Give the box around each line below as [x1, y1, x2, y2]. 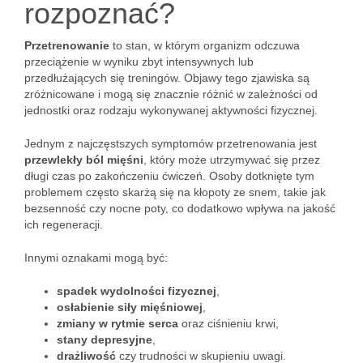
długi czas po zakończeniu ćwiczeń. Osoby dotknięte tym [24, 169, 314, 182]
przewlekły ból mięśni [24, 153, 143, 166]
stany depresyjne [57, 333, 152, 346]
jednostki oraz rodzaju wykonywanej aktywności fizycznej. [24, 104, 318, 117]
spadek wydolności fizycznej [57, 284, 216, 297]
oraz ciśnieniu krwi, [178, 317, 279, 330]
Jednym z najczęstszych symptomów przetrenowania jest [24, 137, 317, 150]
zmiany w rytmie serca [57, 317, 178, 330]
